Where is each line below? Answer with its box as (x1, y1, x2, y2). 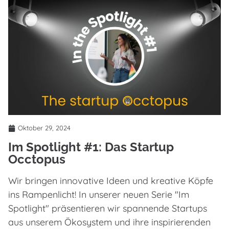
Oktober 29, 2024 (18, 124, 71, 132)
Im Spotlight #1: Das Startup (8, 140, 174, 155)
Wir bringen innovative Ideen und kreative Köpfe (8, 175, 213, 187)
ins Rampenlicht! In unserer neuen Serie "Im (8, 189, 189, 201)
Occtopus (8, 152, 65, 167)
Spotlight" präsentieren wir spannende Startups (8, 202, 207, 215)
